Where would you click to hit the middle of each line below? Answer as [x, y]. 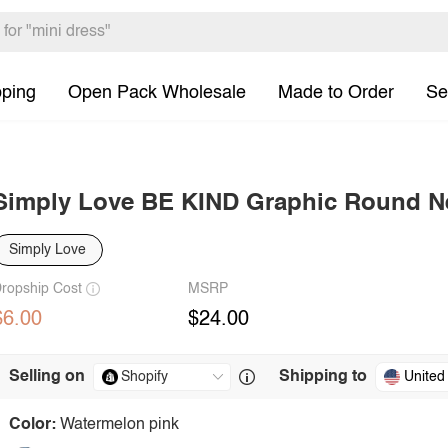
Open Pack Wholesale [157, 92]
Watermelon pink [119, 425]
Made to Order [336, 92]
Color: [32, 425]
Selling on [47, 377]
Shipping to [323, 377]
